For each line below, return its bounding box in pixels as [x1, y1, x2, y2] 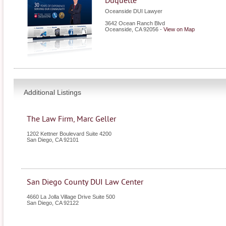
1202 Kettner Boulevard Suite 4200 [27, 131, 111, 137]
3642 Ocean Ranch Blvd [105, 20, 165, 26]
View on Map [163, 26, 195, 32]
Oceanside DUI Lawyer [105, 8, 162, 14]
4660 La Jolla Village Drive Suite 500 [27, 194, 115, 200]
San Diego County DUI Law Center [27, 178, 143, 187]
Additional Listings [24, 88, 81, 96]
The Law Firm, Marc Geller [27, 115, 116, 124]
